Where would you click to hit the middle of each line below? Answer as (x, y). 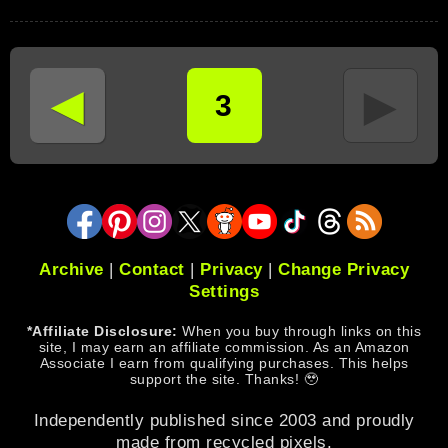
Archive (71, 269)
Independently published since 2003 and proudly (224, 420)
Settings (224, 291)
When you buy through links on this (299, 330)
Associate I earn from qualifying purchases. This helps (224, 362)
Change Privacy (343, 269)
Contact (152, 269)
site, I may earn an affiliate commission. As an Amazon (224, 346)
